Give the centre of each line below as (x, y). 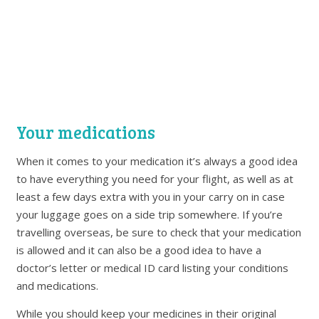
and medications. (58, 286)
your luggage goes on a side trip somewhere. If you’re (150, 215)
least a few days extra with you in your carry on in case (151, 197)
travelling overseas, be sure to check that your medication (159, 232)
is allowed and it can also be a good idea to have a (139, 250)
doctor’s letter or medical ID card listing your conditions (153, 268)
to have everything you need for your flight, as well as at (155, 179)
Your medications (86, 132)
